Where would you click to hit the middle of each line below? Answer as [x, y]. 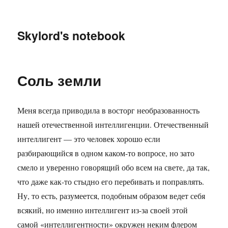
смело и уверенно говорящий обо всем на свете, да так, [114, 167]
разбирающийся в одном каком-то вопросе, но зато [106, 153]
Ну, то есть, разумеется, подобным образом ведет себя [111, 196]
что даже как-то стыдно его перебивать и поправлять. [111, 181]
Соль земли [60, 80]
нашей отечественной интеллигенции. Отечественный [113, 124]
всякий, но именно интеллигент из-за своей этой [103, 210]
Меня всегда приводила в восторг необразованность [109, 110]
